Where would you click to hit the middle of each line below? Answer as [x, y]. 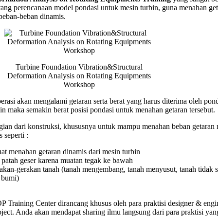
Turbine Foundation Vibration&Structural [79, 67]
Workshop [79, 84]
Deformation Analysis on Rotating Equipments [79, 75]
